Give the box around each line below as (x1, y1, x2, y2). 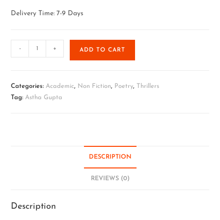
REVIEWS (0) (90, 176, 130, 182)
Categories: (11, 83, 46, 89)
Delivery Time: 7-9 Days (11, 10, 84, 17)
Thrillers (137, 83, 160, 89)
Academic (46, 83, 75, 89)
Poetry (114, 83, 134, 89)
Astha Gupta (25, 94, 63, 101)
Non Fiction (78, 83, 111, 89)
